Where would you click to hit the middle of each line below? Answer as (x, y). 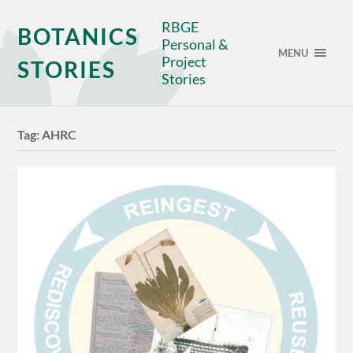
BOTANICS (78, 36)
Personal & (195, 44)
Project (184, 61)
